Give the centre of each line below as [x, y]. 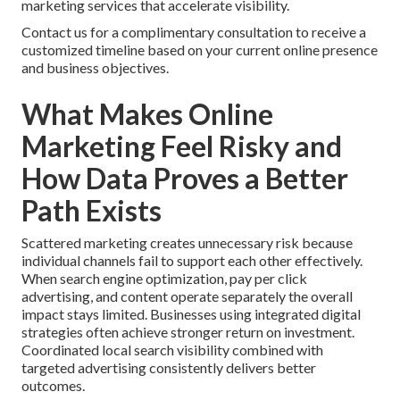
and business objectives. [95, 68]
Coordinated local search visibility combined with [172, 350]
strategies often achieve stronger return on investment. [188, 332]
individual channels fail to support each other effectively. [192, 261]
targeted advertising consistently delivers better [169, 368]
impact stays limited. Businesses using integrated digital [191, 314]
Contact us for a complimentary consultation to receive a [194, 32]
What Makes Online [147, 114]
